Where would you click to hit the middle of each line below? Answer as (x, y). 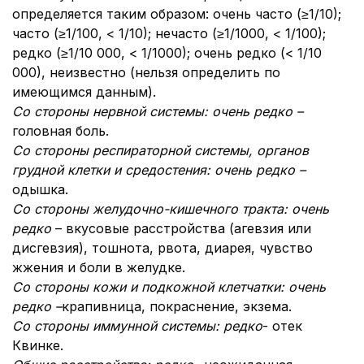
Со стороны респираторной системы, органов (160, 150)
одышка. (40, 189)
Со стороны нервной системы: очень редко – (158, 111)
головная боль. (61, 131)
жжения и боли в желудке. (99, 267)
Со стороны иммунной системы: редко (137, 326)
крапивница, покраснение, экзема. (177, 306)
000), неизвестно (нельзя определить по (146, 72)
